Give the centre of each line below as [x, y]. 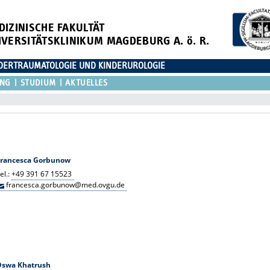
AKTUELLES [86, 83]
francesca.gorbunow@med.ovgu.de [66, 184]
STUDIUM [38, 83]
